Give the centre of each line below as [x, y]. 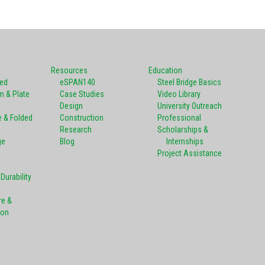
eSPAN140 [77, 82]
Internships [185, 141]
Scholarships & [183, 129]
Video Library [179, 94]
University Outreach [190, 106]
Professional [179, 117]
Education [165, 70]
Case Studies [82, 94]
